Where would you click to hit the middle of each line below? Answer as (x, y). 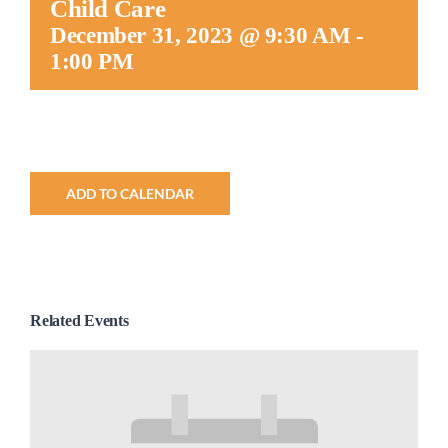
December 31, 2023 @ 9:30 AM (200, 35)
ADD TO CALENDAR (130, 193)
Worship (48, 30)
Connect (47, 96)
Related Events (79, 320)
